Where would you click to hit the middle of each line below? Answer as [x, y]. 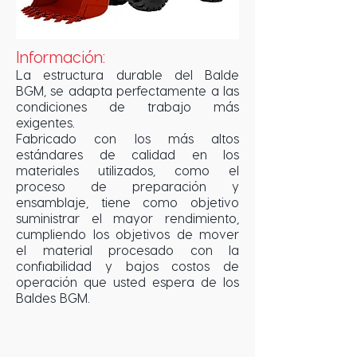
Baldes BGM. [53, 298]
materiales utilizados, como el [127, 170]
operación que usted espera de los [127, 282]
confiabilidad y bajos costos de [127, 266]
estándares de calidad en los [127, 154]
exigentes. [45, 122]
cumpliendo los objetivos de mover [127, 234]
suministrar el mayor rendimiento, [127, 218]
